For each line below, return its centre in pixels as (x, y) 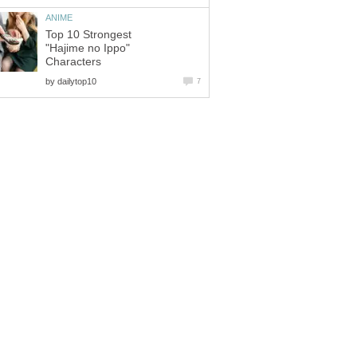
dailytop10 (77, 81)
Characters (73, 61)
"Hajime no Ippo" (88, 48)
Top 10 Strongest (88, 34)
